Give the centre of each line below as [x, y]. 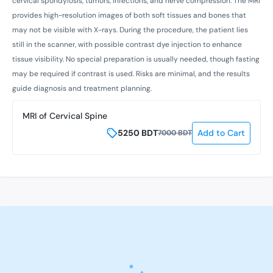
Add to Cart [221, 133]
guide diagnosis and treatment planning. [82, 88]
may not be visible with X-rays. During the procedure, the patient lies [130, 30]
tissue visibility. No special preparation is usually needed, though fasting [136, 59]
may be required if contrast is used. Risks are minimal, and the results [131, 73]
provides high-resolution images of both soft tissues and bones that [129, 15]
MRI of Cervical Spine [65, 115]
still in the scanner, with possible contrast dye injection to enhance [127, 44]
